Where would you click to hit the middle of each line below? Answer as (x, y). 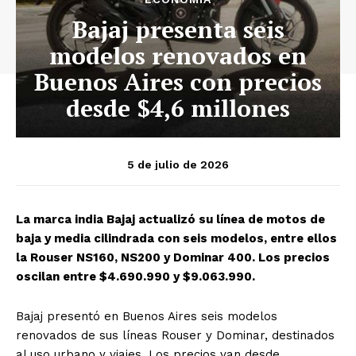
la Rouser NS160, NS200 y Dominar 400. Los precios (173, 258)
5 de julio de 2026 (178, 164)
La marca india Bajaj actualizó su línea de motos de (170, 220)
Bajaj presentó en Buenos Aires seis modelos (147, 317)
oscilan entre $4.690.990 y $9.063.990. (135, 277)
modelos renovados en (178, 56)
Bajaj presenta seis (178, 30)
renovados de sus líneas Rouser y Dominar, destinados (175, 336)
